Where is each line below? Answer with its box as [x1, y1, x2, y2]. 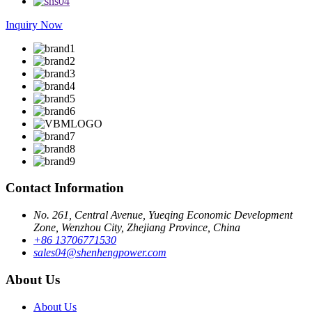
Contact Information [6, 180, 124, 196]
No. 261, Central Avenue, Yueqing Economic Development [33, 209, 292, 221]
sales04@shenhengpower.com [33, 247, 166, 259]
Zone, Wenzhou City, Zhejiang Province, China [33, 221, 240, 234]
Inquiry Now [6, 18, 63, 31]
